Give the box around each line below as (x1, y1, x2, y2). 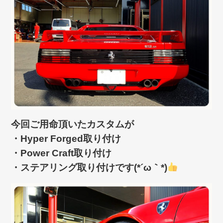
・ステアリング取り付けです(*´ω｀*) (11, 162, 168, 173)
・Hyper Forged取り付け (11, 133, 121, 144)
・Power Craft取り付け (11, 147, 112, 158)
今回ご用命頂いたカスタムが (11, 118, 134, 129)
